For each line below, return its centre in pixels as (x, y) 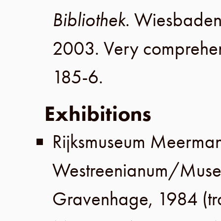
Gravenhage (100, 199)
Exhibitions (98, 114)
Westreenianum (110, 170)
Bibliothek (89, 20)
